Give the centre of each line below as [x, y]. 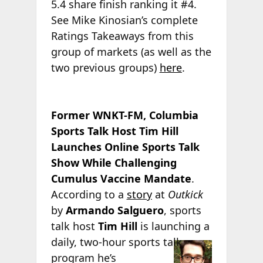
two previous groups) [105, 67]
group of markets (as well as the [131, 51]
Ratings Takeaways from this [122, 36]
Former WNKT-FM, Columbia [124, 115]
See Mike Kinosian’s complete [124, 20]
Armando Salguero [114, 210]
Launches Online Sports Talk [125, 146]
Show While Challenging [114, 162]
